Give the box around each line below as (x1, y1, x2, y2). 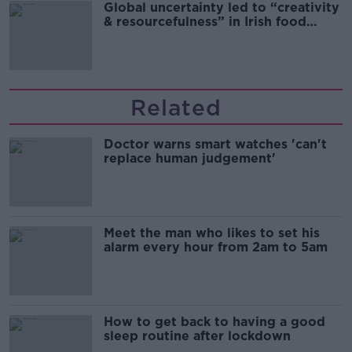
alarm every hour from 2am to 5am (104, 240, 328, 255)
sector (104, 28, 145, 43)
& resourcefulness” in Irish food (104, 14, 306, 29)
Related (130, 94, 222, 121)
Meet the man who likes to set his (104, 225, 320, 240)
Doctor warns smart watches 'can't (104, 137, 327, 152)
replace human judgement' (104, 151, 276, 166)
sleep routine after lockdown (104, 328, 291, 343)
